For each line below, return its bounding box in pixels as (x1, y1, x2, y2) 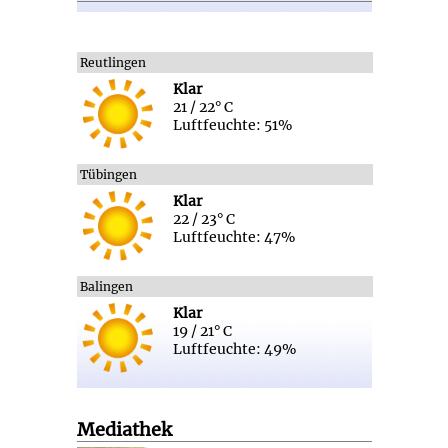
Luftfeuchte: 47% (172, 228, 296, 247)
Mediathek (76, 418, 172, 442)
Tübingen (79, 167, 137, 183)
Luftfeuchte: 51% (172, 116, 293, 135)
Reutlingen (79, 55, 146, 71)
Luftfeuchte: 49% (172, 340, 297, 359)
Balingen (79, 279, 133, 295)
